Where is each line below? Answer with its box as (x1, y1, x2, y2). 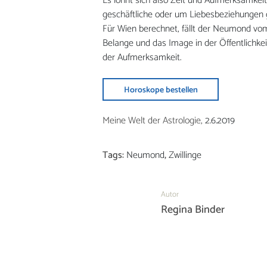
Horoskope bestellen (123, 83, 198, 97)
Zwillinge (169, 147, 201, 163)
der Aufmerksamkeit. (103, 49, 181, 66)
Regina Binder (161, 201, 225, 219)
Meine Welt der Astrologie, (103, 113, 203, 129)
